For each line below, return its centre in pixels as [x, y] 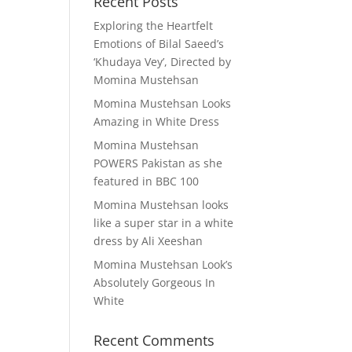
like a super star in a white [164, 223]
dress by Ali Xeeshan [148, 241]
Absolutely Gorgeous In [155, 282]
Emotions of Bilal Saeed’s [159, 44]
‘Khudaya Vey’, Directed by [163, 62]
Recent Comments [154, 340]
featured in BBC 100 [147, 181]
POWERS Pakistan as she [158, 163]
